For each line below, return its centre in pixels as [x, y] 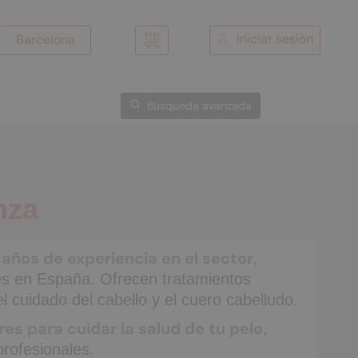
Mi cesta [173, 46]
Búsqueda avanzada [199, 105]
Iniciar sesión [275, 38]
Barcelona [46, 39]
